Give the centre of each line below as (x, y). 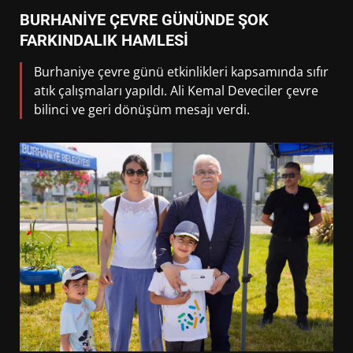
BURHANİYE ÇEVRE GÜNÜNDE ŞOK (144, 20)
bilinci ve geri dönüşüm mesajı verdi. (142, 110)
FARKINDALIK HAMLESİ (104, 40)
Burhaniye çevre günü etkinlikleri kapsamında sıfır (181, 72)
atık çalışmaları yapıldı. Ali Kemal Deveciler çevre (176, 91)
